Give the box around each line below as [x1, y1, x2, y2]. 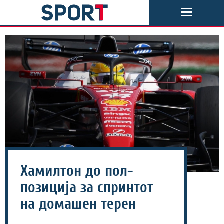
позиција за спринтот [20, 178, 153, 196]
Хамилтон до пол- [20, 162, 133, 180]
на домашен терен [20, 195, 136, 213]
